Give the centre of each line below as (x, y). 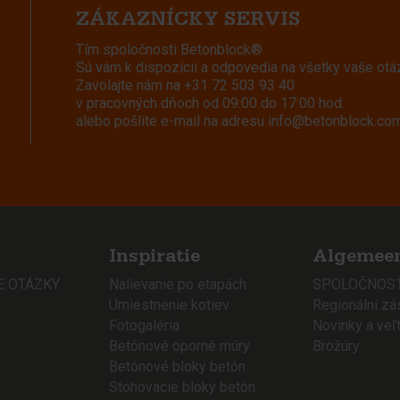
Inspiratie (154, 258)
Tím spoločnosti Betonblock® (169, 49)
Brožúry (336, 346)
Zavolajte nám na (130, 85)
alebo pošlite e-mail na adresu (172, 121)
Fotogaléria (144, 325)
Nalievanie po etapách (178, 284)
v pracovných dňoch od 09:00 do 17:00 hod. (210, 103)
